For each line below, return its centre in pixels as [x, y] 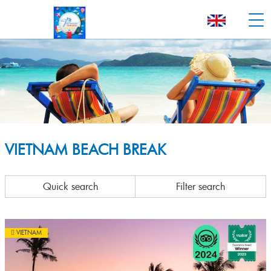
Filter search [201, 186]
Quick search [70, 186]
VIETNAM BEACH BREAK [86, 149]
